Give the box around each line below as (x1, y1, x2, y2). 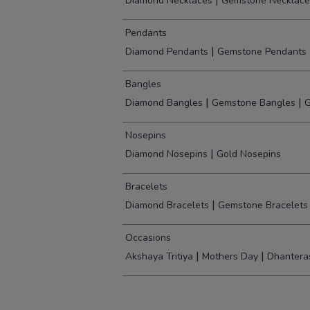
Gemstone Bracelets (218, 199, 308, 212)
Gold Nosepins (217, 147, 281, 161)
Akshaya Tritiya (125, 250, 193, 264)
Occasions (125, 231, 171, 245)
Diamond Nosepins (125, 147, 208, 161)
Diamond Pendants (125, 45, 208, 59)
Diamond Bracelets (125, 199, 209, 212)
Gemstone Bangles (212, 96, 295, 110)
